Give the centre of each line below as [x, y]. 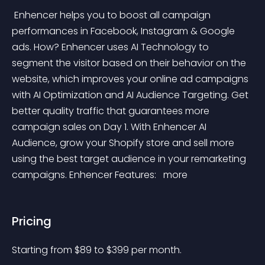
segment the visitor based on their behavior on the [130, 63]
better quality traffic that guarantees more [112, 111]
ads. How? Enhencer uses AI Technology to [112, 47]
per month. [156, 250]
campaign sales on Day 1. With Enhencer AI [110, 127]
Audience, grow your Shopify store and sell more [124, 143]
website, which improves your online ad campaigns [131, 79]
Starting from [43, 250]
